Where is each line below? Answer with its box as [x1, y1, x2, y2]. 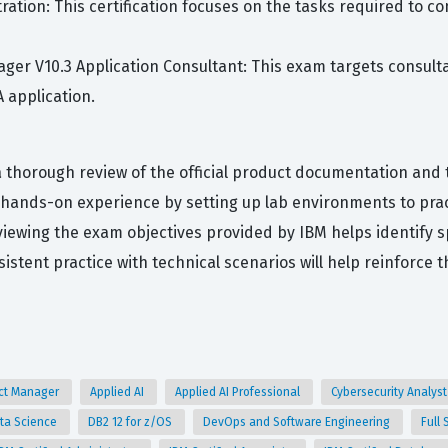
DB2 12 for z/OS [88, 415, 175, 429]
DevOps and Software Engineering [203, 415, 393, 429]
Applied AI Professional [175, 385, 303, 399]
